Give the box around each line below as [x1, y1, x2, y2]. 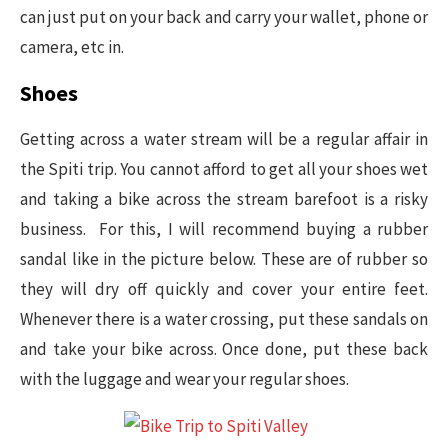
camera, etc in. [20, 35, 124, 58]
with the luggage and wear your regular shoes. [20, 367, 349, 390]
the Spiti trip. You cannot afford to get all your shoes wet [20, 157, 428, 180]
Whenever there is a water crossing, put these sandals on [20, 307, 428, 330]
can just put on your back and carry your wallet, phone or [20, 5, 428, 28]
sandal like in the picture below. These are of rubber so [20, 247, 428, 270]
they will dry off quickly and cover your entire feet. [20, 277, 428, 300]
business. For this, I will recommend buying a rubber [20, 217, 428, 240]
